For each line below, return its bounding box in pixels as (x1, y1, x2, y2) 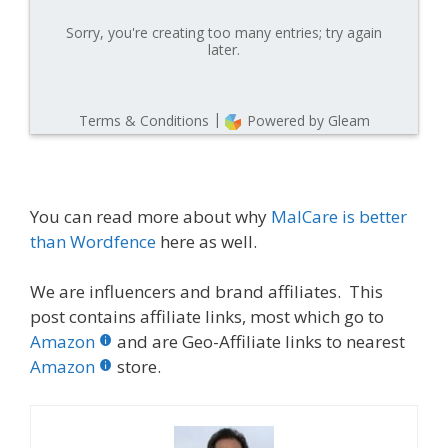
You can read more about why (30, 204, 271, 228)
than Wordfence (30, 229, 156, 253)
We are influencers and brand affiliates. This (30, 280, 383, 304)
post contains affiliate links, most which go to (30, 305, 384, 329)
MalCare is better (271, 204, 407, 228)
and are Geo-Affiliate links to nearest (117, 330, 405, 354)
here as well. (156, 229, 257, 253)
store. (117, 355, 161, 379)
